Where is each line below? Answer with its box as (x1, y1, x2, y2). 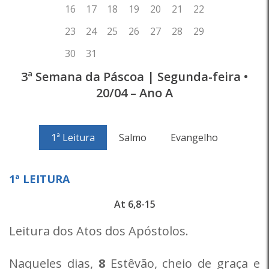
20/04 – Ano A (96, 85, 173, 101)
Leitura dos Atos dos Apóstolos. (9, 223, 189, 239)
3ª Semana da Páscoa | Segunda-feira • (21, 68, 248, 85)
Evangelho (171, 131, 218, 144)
